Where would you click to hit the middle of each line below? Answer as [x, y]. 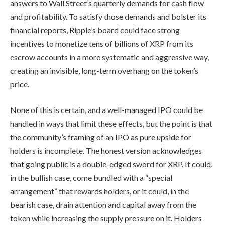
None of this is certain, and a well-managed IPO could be [106, 110]
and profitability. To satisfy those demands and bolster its [108, 16]
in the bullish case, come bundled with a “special [91, 178]
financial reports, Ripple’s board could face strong [95, 30]
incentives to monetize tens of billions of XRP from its [102, 43]
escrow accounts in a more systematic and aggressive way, [109, 57]
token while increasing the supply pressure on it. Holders [106, 218]
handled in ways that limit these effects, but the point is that [111, 124]
